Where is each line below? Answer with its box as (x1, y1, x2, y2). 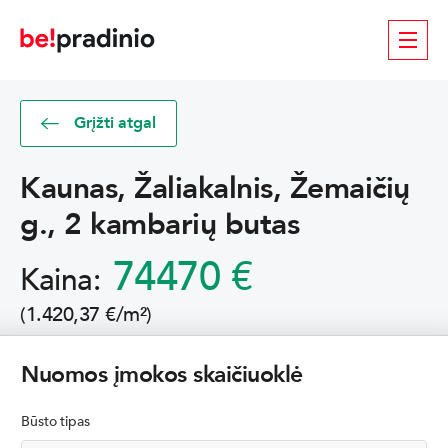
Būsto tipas (21, 412, 90, 431)
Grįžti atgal (74, 112, 156, 134)
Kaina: (20, 260, 108, 301)
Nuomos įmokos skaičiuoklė (21, 359, 303, 390)
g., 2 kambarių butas (20, 204, 299, 245)
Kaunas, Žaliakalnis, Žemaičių (20, 168, 410, 209)
